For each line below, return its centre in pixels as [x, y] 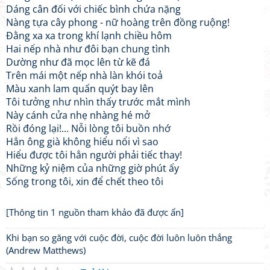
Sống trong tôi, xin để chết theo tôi [85, 181]
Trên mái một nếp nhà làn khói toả [84, 75]
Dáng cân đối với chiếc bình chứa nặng [93, 9]
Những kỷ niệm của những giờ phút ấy [93, 168]
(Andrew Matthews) [46, 250]
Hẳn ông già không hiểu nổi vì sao [82, 142]
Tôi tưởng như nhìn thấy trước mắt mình [98, 102]
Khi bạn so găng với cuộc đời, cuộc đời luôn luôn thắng [119, 237]
